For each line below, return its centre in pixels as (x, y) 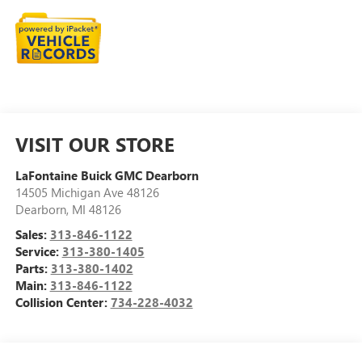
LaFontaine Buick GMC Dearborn (107, 175)
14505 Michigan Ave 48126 (87, 192)
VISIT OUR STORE (95, 143)
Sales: (32, 234)
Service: (38, 251)
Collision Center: (63, 302)
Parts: (33, 268)
